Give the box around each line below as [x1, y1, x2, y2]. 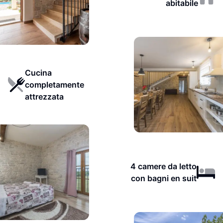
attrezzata [24, 92, 64, 102]
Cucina [24, 68, 52, 78]
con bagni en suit [130, 173, 197, 183]
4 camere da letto [130, 161, 197, 171]
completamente [24, 80, 84, 90]
